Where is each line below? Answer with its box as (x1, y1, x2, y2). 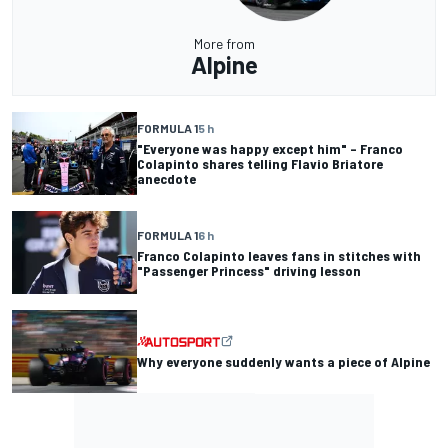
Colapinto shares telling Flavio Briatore (137, 154, 383, 172)
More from (193, 34, 255, 52)
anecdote (137, 169, 196, 187)
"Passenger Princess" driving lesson (137, 261, 361, 279)
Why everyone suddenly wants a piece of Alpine (137, 353, 430, 371)
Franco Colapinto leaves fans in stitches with (137, 246, 421, 264)
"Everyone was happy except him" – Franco (137, 139, 403, 157)
